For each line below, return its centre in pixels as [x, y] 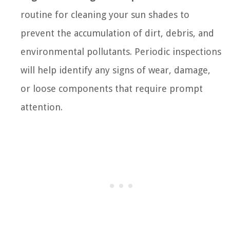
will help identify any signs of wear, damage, [116, 70]
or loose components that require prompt [112, 88]
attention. [42, 107]
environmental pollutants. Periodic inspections [121, 51]
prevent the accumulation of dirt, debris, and [117, 33]
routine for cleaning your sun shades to [105, 14]
